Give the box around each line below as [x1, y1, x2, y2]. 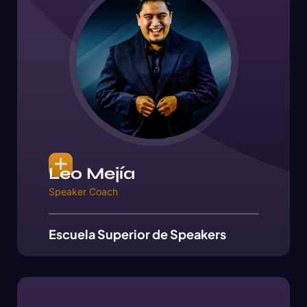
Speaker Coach [49, 185, 118, 197]
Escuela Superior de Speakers [49, 225, 226, 242]
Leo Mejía [49, 163, 135, 184]
